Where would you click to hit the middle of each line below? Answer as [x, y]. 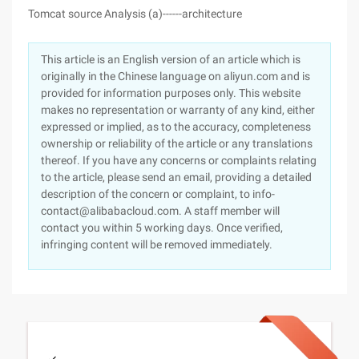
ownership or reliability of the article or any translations [177, 143]
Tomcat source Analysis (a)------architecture [135, 14]
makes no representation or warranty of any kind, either [178, 110]
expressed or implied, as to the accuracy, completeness [176, 127]
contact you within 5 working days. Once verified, [162, 228]
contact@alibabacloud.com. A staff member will [160, 211]
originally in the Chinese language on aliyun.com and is [175, 76]
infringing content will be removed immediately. [157, 244]
